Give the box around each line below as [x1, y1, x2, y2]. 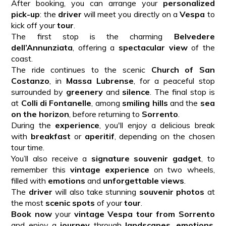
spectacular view [118, 42, 188, 52]
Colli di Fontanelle [21, 97, 92, 108]
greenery [66, 86, 103, 97]
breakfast [31, 131, 71, 141]
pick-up [11, 9, 40, 19]
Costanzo [11, 75, 50, 86]
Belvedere [174, 31, 215, 41]
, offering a [73, 42, 119, 52]
